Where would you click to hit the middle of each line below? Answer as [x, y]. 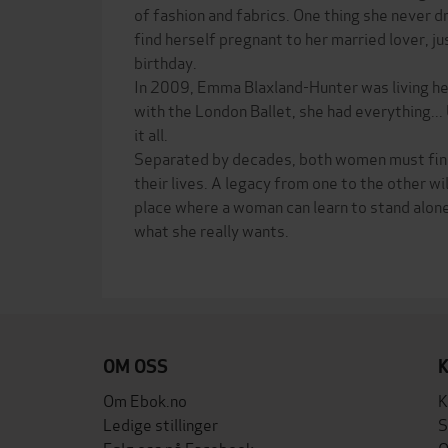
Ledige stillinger [160, 423]
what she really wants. [211, 229]
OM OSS [135, 366]
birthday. [165, 61]
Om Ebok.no [145, 399]
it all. [151, 133]
